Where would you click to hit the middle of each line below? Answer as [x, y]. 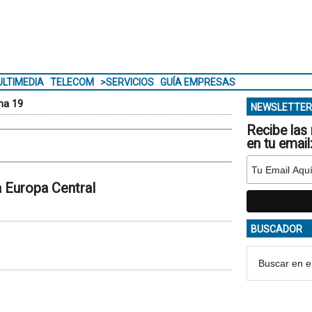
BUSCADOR [276, 229]
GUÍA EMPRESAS [197, 82]
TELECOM [72, 82]
